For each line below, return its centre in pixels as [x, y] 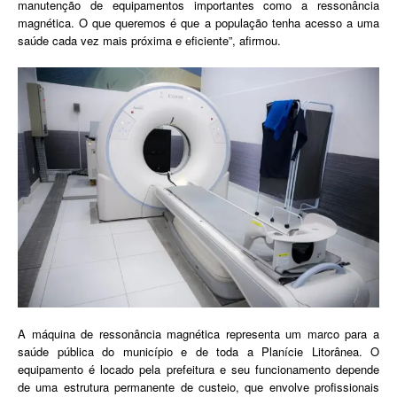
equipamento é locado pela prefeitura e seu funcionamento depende [198, 370]
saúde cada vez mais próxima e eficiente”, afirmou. [149, 40]
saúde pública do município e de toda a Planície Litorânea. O [198, 352]
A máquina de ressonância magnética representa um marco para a [198, 334]
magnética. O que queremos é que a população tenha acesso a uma [198, 22]
